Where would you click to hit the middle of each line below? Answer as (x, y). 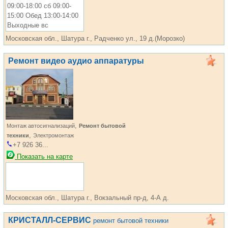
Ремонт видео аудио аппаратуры (76, 61)
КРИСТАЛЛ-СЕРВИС (50, 220)
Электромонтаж (53, 135)
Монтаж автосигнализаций (41, 126)
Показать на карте (44, 156)
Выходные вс (28, 25)
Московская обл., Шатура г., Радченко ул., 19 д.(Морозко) (95, 38)
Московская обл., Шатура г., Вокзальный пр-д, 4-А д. (87, 198)
